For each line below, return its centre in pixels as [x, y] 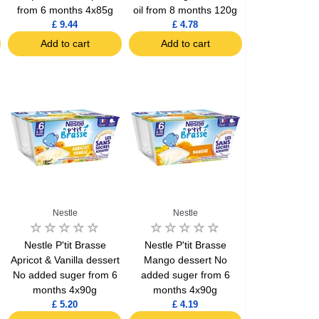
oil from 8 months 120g [185, 10]
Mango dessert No [185, 260]
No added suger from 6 [65, 274]
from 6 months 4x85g [65, 10]
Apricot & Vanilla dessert [65, 260]
